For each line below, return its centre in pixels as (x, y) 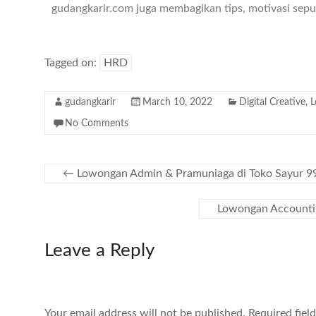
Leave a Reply (99, 251)
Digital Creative (272, 103)
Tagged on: (72, 63)
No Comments (97, 124)
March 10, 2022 (177, 103)
